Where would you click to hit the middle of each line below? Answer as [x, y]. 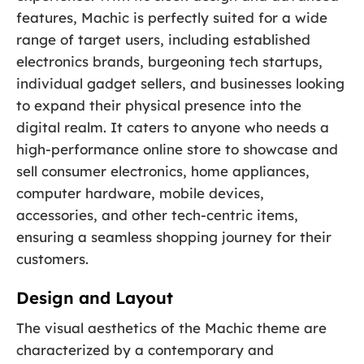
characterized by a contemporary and [145, 350]
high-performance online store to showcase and [177, 149]
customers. [52, 258]
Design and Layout [95, 298]
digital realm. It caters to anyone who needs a [173, 127]
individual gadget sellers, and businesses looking [180, 83]
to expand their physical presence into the [159, 105]
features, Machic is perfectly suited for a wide [172, 17]
